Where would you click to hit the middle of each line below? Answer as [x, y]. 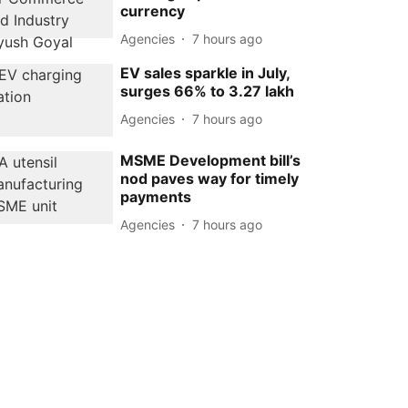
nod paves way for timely [210, 179]
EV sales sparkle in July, [205, 73]
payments [156, 197]
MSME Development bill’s [211, 161]
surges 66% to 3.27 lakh [208, 91]
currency [153, 11]
